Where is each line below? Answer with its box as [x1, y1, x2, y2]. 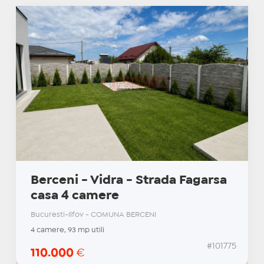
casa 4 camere [30, 190, 119, 202]
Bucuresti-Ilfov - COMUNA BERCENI [30, 212, 156, 219]
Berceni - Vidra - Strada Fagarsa [30, 175, 227, 186]
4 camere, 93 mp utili [30, 227, 104, 234]
